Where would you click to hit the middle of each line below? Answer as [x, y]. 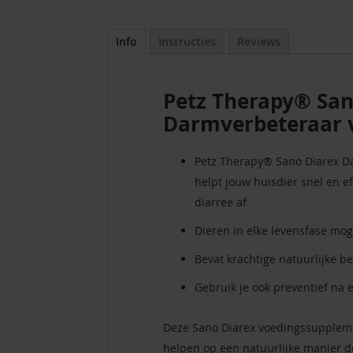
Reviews [259, 42]
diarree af [221, 203]
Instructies [187, 42]
